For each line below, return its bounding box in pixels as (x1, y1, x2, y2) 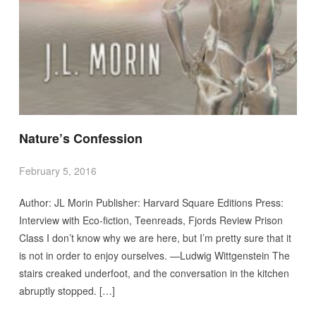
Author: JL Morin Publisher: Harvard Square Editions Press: (18, 195, 284, 209)
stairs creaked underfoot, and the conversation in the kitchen (18, 265, 289, 280)
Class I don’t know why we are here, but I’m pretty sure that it (18, 230, 291, 245)
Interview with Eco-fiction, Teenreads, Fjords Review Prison (18, 212, 283, 227)
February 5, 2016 (18, 163, 97, 178)
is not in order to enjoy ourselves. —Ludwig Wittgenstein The (18, 248, 290, 262)
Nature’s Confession (18, 128, 142, 147)
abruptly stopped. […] (18, 283, 115, 298)
